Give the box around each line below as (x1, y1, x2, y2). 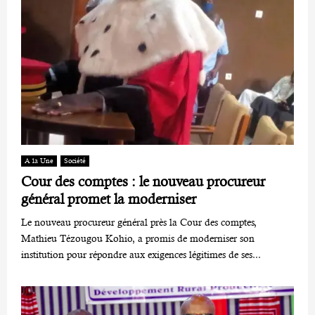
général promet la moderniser (21, 191, 196, 208)
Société (64, 157, 86, 165)
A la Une (25, 157, 53, 165)
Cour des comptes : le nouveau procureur (21, 174, 265, 191)
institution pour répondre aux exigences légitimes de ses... (21, 249, 261, 261)
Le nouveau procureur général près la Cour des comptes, (21, 217, 257, 229)
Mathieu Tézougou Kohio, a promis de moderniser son (21, 233, 255, 245)
